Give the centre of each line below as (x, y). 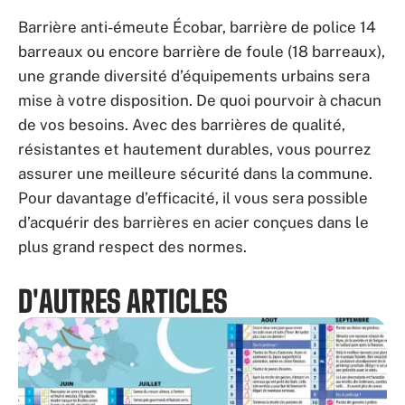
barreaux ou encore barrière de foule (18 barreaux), (202, 51)
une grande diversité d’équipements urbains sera (194, 75)
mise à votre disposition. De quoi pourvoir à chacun (200, 100)
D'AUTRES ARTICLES (123, 301)
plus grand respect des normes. (132, 246)
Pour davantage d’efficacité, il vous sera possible (193, 198)
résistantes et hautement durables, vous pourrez (194, 149)
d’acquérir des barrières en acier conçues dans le (193, 222)
